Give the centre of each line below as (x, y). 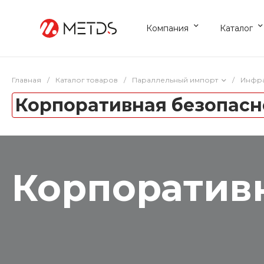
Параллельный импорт (175, 80)
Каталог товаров (87, 80)
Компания (167, 28)
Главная (27, 80)
